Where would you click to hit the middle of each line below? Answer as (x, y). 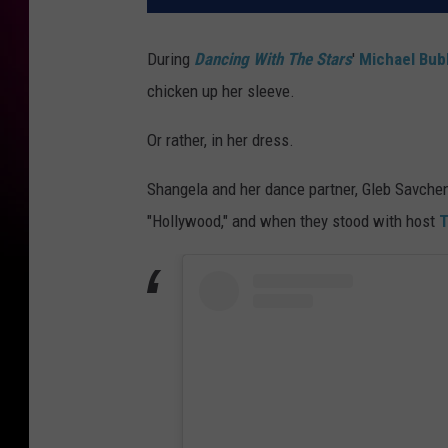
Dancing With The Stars (273, 59)
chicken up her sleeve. (221, 91)
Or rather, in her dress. (220, 140)
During (170, 59)
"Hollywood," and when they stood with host (293, 221)
